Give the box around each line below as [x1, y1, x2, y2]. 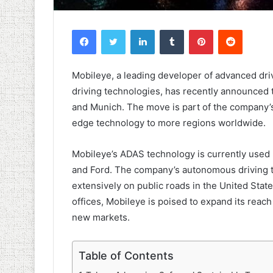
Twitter [125, 24, 152, 34]
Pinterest [213, 24, 247, 34]
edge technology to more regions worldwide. [72, 116, 266, 129]
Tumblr [183, 24, 209, 34]
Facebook [96, 24, 133, 34]
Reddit [242, 24, 266, 34]
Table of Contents [79, 249, 174, 262]
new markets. [72, 211, 130, 223]
